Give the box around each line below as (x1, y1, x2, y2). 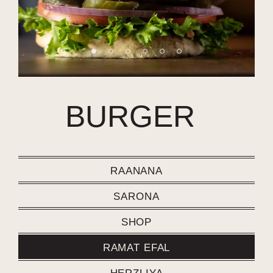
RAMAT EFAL (102, 241, 171, 254)
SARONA (113, 190, 160, 203)
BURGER (65, 99, 196, 134)
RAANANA (110, 165, 163, 177)
